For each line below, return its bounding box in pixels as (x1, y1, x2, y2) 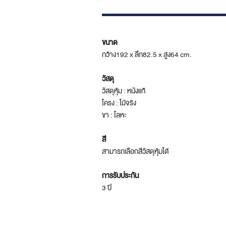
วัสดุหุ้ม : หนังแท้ (102, 85, 145, 97)
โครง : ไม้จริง (102, 97, 136, 109)
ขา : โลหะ (102, 109, 127, 121)
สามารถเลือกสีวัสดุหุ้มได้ (102, 145, 169, 157)
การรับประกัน (102, 169, 139, 182)
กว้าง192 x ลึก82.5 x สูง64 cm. (102, 48, 192, 61)
